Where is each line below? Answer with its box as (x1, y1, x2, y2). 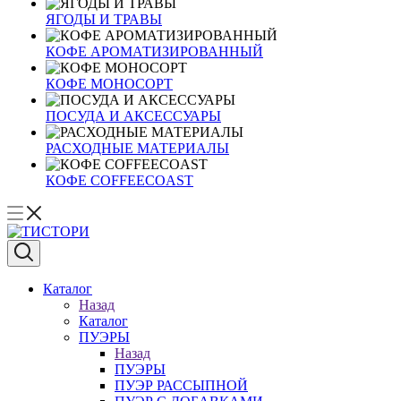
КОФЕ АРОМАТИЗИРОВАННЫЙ (46, 44, 263, 59)
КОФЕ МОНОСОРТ (46, 76, 173, 91)
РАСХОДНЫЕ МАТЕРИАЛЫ (46, 141, 229, 156)
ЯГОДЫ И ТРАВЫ (46, 12, 162, 27)
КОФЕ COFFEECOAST (46, 173, 193, 188)
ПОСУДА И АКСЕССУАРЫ (46, 108, 221, 124)
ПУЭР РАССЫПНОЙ (115, 378, 248, 393)
